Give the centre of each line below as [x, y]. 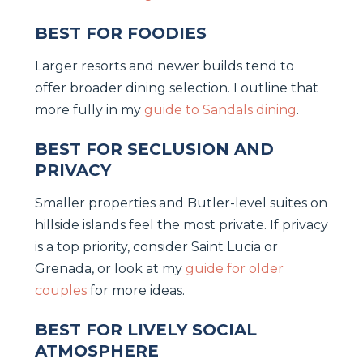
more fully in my [90, 109]
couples [61, 290]
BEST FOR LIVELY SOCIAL [146, 329]
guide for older [235, 268]
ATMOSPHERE [97, 350]
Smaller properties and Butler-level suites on [181, 203]
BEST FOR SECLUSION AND [154, 149]
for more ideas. [136, 290]
